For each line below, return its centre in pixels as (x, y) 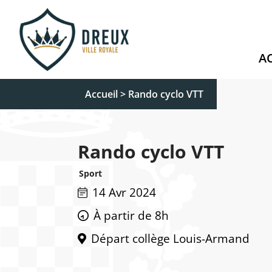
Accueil (101, 94)
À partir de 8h (131, 215)
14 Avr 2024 (124, 192)
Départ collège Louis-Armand (170, 238)
